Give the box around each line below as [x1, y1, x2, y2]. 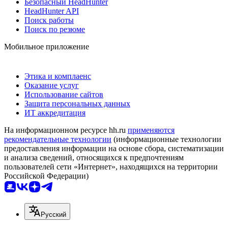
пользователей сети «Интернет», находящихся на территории [4, 162, 218, 171]
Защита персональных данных [24, 99, 130, 108]
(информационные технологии [111, 134, 221, 144]
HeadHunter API [24, 6, 79, 15]
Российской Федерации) [4, 171, 89, 180]
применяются [128, 125, 175, 134]
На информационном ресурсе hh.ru [4, 125, 128, 134]
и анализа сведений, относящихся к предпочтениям [4, 153, 184, 162]
